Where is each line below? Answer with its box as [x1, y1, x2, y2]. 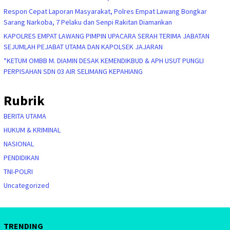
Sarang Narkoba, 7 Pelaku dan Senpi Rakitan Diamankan [4, 17, 172, 27]
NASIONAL [4, 139, 34, 148]
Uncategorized [4, 180, 49, 190]
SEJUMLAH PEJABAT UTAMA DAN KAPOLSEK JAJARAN [4, 42, 163, 51]
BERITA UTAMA [4, 111, 46, 121]
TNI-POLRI [4, 166, 33, 176]
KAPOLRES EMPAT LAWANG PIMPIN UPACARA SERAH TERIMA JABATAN [4, 31, 209, 41]
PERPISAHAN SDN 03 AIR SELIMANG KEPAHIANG [4, 66, 143, 76]
